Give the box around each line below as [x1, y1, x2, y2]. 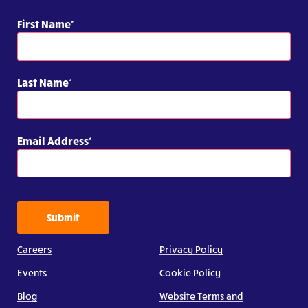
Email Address [17, 133, 89, 147]
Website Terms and [159, 289, 243, 302]
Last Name [17, 75, 69, 89]
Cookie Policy [159, 266, 221, 278]
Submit [47, 210, 80, 223]
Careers [17, 243, 52, 255]
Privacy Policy [159, 243, 223, 255]
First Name [17, 16, 71, 30]
